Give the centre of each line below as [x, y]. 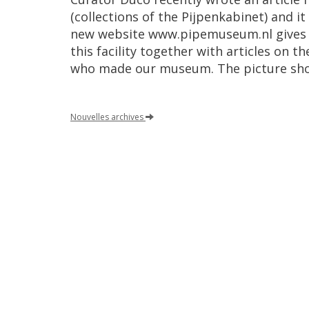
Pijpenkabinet [223, 17]
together [167, 51]
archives [127, 117]
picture [265, 68]
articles [248, 51]
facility [117, 51]
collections [107, 17]
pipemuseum [219, 34]
